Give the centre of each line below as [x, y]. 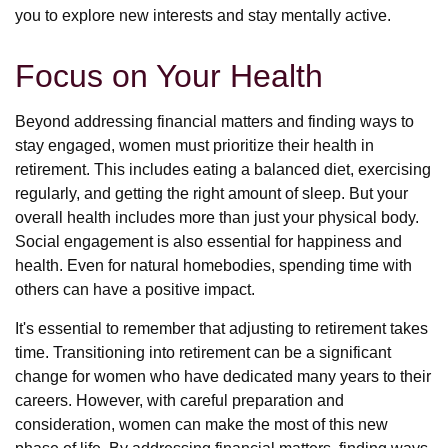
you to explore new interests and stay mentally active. [203, 15]
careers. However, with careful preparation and [179, 400]
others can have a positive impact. [135, 289]
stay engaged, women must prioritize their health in [194, 145]
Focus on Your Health [169, 76]
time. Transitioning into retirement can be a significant [203, 352]
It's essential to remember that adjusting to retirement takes [221, 328]
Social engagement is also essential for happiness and [208, 241]
